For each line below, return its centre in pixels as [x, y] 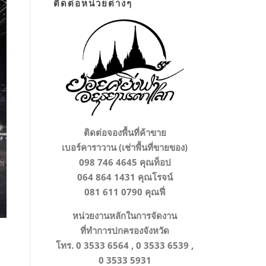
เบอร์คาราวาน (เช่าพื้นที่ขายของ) [125, 148]
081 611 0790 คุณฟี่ [125, 192]
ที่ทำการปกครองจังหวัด [125, 231]
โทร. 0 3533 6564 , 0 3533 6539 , [125, 246]
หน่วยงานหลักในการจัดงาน [125, 216]
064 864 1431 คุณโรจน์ [125, 177]
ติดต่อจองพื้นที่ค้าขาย [125, 133]
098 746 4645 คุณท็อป [125, 162]
